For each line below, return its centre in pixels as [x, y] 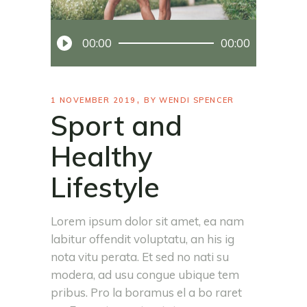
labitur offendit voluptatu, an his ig [143, 239]
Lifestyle [105, 187]
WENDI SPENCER [197, 100]
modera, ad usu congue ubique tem [145, 275]
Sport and [116, 126]
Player [67, 46]
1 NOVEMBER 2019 [94, 100]
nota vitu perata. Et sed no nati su [140, 257]
